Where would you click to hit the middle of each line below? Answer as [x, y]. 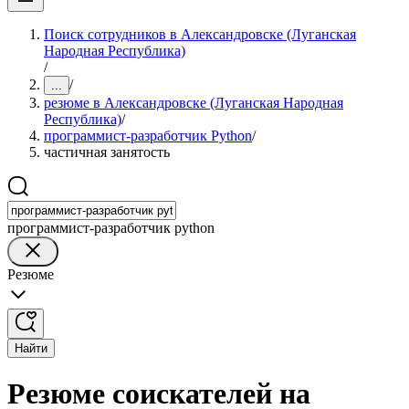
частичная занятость [107, 152]
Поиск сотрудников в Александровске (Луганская [200, 34]
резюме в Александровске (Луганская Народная [194, 103]
